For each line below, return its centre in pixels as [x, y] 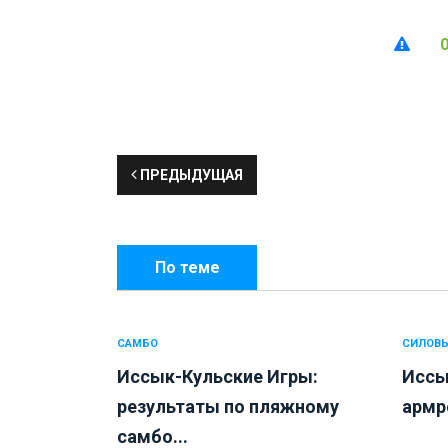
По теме [187, 268]
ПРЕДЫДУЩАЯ [190, 175]
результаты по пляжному [228, 407]
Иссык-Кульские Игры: [217, 377]
